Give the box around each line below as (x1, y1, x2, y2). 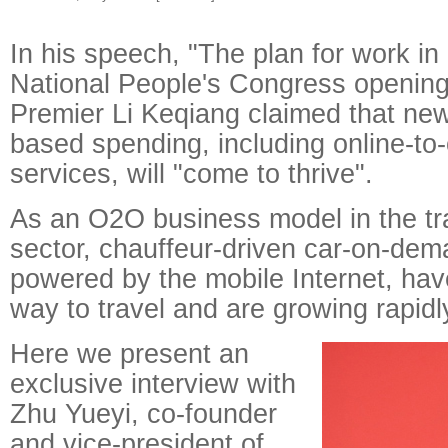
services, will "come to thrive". (10, 158, 373, 189)
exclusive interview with (10, 368, 296, 399)
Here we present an (10, 338, 249, 369)
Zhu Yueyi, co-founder (10, 398, 277, 429)
